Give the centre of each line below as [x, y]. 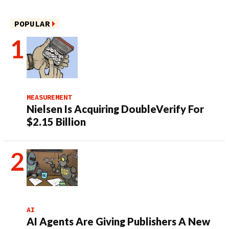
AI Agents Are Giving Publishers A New [118, 222]
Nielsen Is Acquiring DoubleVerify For [115, 109]
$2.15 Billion [56, 122]
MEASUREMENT [49, 97]
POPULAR [32, 24]
